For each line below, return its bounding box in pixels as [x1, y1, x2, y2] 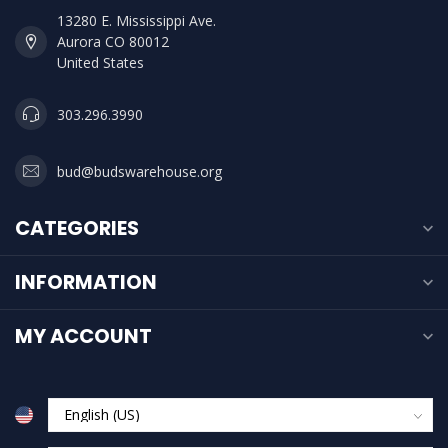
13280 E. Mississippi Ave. [57, 11, 216, 31]
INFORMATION [15, 268, 157, 297]
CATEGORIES [15, 214, 139, 243]
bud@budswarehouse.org [57, 161, 222, 181]
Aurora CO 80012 [57, 32, 169, 52]
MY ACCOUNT [15, 322, 152, 351]
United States [57, 53, 144, 73]
